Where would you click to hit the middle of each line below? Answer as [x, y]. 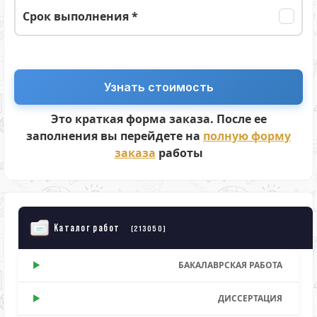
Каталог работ [87, 228]
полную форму [247, 136]
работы [179, 153]
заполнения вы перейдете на [115, 136]
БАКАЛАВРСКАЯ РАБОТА [230, 265]
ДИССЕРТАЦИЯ [250, 298]
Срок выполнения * [80, 16]
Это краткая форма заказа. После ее [158, 119]
